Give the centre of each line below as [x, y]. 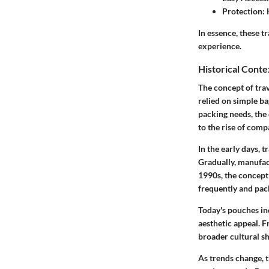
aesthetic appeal [228, 223]
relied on [216, 101]
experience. [220, 46]
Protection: [243, 11]
